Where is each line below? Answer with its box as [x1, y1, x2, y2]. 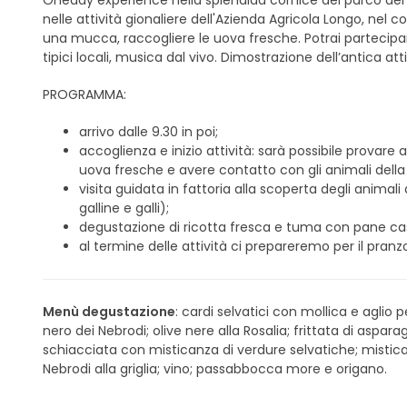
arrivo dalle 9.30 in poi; [79, 123, 218, 142]
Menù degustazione [43, 303, 175, 322]
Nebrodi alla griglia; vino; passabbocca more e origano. [43, 360, 387, 379]
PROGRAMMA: [43, 85, 126, 104]
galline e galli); [79, 199, 169, 218]
